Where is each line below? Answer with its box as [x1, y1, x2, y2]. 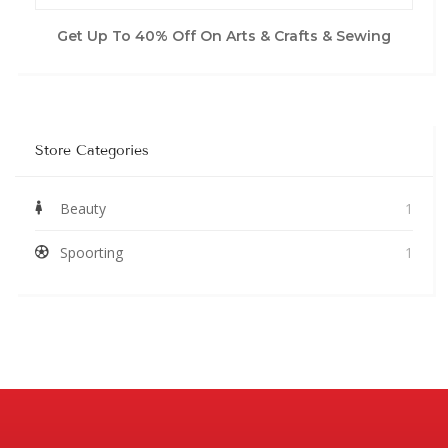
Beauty [60, 198, 106, 218]
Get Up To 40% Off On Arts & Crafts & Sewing [57, 26, 391, 45]
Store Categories [35, 141, 149, 159]
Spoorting [60, 242, 123, 262]
